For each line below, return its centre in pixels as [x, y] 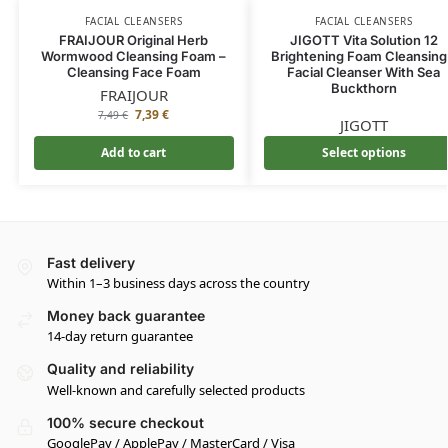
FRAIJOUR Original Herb [134, 39]
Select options [363, 152]
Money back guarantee [126, 316]
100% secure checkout [125, 422]
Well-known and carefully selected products [176, 389]
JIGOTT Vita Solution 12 [363, 39]
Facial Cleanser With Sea [364, 71]
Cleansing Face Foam [133, 71]
